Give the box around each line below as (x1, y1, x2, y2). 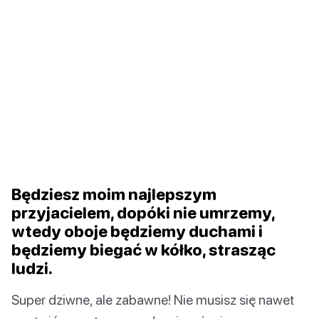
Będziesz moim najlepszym (11, 184, 216, 204)
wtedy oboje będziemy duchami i (11, 221, 263, 241)
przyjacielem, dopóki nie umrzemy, (11, 202, 275, 222)
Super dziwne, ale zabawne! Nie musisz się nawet (11, 291, 294, 308)
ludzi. (11, 258, 53, 278)
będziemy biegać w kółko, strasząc (11, 239, 276, 259)
